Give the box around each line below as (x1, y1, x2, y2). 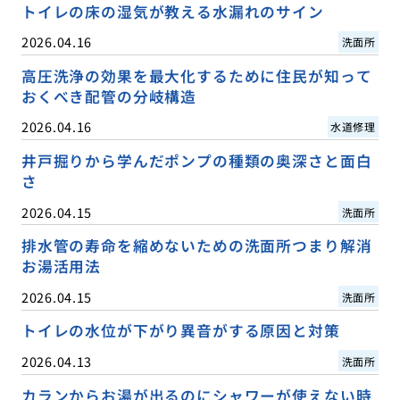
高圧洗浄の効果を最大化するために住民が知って (21, 65, 372, 87)
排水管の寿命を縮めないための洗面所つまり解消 (21, 235, 372, 257)
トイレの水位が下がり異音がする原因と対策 (21, 320, 340, 342)
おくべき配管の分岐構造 (21, 86, 197, 108)
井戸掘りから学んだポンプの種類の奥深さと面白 (21, 150, 372, 172)
